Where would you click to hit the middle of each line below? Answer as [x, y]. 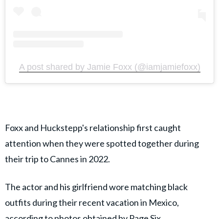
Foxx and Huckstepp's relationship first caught [93, 127]
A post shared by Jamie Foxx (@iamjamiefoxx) [109, 67]
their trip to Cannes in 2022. [57, 159]
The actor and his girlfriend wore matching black [96, 186]
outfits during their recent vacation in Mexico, [92, 202]
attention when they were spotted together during [102, 143]
